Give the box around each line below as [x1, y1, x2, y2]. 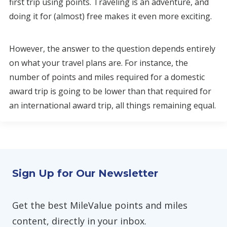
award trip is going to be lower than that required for [9, 86, 211, 97]
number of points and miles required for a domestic [9, 71, 205, 83]
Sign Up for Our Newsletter [12, 167, 158, 179]
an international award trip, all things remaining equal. [9, 100, 216, 111]
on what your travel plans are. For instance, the [9, 57, 188, 68]
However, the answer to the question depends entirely [9, 43, 215, 54]
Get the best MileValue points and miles [12, 199, 187, 211]
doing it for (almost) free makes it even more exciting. [9, 11, 212, 22]
